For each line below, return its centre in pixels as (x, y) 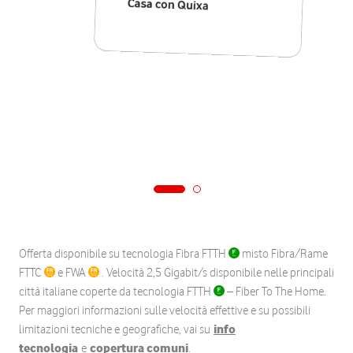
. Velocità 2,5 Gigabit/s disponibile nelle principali (217, 273)
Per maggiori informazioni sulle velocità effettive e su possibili (165, 310)
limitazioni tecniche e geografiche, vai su (116, 329)
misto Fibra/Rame (284, 254)
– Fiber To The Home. (275, 292)
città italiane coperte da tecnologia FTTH (116, 292)
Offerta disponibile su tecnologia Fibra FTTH (124, 254)
